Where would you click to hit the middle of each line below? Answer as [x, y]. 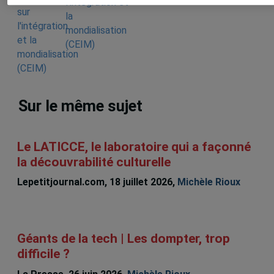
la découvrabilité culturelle [94, 162]
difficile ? [43, 254]
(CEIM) [80, 44]
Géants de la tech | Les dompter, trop [123, 239]
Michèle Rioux [209, 182]
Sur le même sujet [81, 106]
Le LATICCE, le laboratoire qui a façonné [134, 146]
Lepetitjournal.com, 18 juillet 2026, [97, 182]
